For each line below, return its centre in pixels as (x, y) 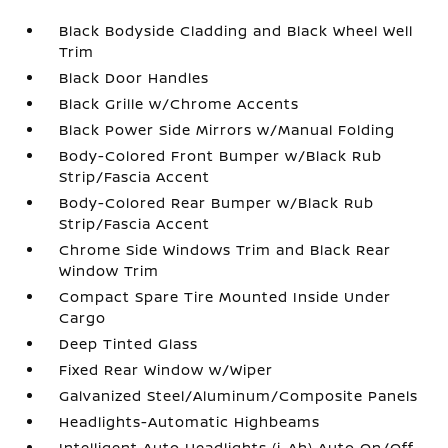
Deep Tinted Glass (129, 343)
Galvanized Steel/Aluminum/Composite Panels (239, 395)
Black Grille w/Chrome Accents (179, 103)
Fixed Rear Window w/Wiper (166, 369)
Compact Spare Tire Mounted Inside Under (225, 296)
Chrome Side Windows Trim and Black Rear (225, 249)
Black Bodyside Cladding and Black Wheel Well (236, 30)
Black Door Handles (134, 77)
